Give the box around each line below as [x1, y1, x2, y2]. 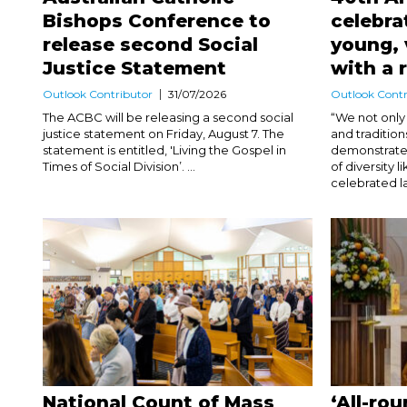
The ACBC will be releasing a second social [43, 109, 293, 124]
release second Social [43, 33, 258, 55]
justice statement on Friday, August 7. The [43, 125, 284, 141]
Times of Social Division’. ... [43, 158, 195, 174]
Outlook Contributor [43, 86, 153, 101]
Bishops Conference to [43, 9, 271, 32]
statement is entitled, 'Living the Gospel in [43, 142, 286, 157]
